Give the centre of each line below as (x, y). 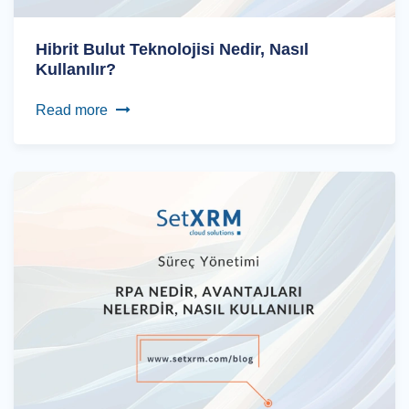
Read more (72, 110)
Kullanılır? (76, 69)
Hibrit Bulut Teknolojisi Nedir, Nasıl (172, 49)
